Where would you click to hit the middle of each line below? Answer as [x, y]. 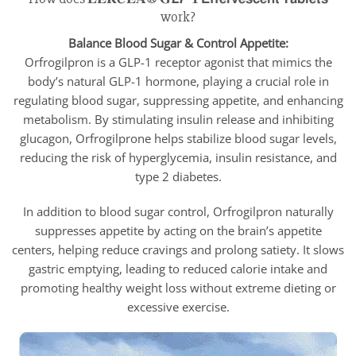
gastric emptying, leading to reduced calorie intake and [178, 269]
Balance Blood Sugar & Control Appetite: [178, 43]
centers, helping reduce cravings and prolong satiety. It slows [178, 250]
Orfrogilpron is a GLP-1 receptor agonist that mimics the [178, 62]
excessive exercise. [178, 307]
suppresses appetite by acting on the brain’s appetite [178, 231]
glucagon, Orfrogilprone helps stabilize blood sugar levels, [178, 139]
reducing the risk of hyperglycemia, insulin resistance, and [178, 158]
